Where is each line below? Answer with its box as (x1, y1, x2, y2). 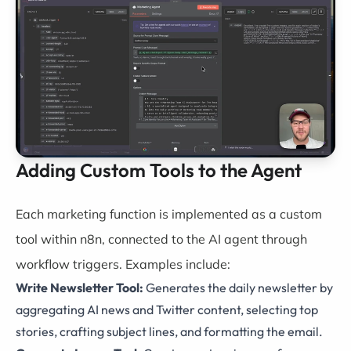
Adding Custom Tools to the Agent (16, 158, 302, 182)
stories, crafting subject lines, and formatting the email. (16, 324, 323, 339)
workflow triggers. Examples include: (16, 256, 230, 272)
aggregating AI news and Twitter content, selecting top (16, 302, 318, 317)
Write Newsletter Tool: (16, 280, 143, 295)
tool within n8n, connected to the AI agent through (16, 231, 307, 247)
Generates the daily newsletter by (143, 280, 333, 295)
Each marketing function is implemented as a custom (16, 206, 322, 222)
